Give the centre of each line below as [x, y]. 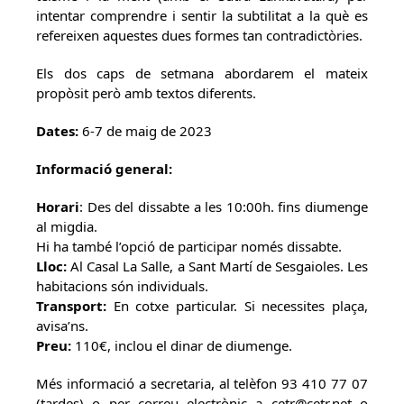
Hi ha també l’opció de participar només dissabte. [189, 246]
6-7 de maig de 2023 [145, 131]
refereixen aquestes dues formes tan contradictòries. [199, 35]
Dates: [57, 131]
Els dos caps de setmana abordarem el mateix [202, 73]
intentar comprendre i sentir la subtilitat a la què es [202, 15]
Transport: [71, 306]
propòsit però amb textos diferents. [146, 93]
